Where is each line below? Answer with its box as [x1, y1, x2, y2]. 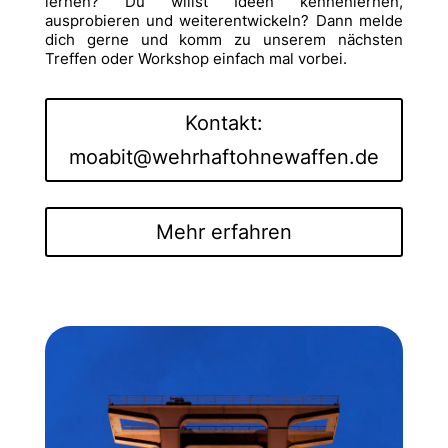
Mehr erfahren [155, 219, 292, 244]
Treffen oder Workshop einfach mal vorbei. [44, 48, 347, 68]
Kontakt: [184, 110, 263, 135]
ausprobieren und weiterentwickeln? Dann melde [44, 10, 404, 30]
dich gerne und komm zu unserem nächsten [44, 29, 404, 49]
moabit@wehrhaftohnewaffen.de [68, 144, 379, 169]
